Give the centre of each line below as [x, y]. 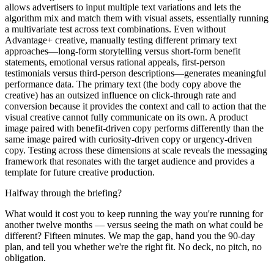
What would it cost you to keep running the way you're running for [134, 213]
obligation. [25, 257]
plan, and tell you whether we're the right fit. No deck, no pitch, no [133, 246]
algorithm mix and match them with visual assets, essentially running [137, 18]
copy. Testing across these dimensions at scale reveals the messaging [136, 150]
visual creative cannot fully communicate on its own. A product [126, 117]
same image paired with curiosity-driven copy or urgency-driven [128, 139]
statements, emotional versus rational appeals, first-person [115, 62]
